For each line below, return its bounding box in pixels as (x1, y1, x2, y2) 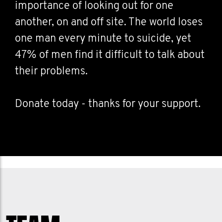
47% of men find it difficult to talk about (15, 50, 205, 61)
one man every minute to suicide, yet (15, 33, 191, 45)
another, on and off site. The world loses (15, 17, 203, 28)
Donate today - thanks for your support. (15, 99, 201, 110)
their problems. (15, 66, 88, 77)
